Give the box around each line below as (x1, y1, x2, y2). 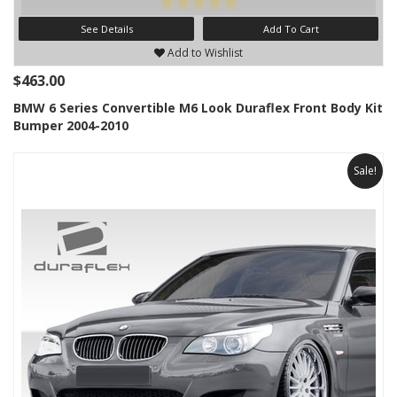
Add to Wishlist (165, 45, 243, 61)
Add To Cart (262, 22, 319, 36)
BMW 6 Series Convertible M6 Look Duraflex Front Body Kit (13, 99, 383, 117)
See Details (80, 22, 133, 36)
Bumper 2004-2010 (13, 117, 128, 135)
